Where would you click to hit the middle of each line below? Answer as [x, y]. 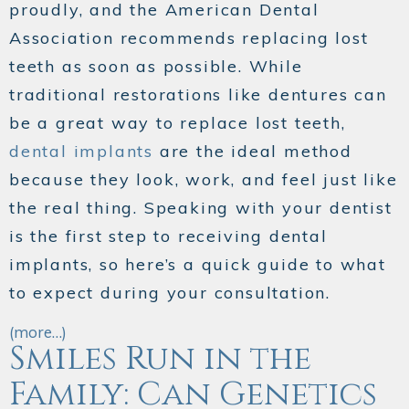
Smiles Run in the [160, 359]
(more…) [38, 332]
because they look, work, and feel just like [204, 180]
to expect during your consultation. [170, 293]
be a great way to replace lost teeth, [178, 123]
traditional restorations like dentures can [198, 95]
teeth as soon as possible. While [156, 67]
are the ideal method [253, 152]
